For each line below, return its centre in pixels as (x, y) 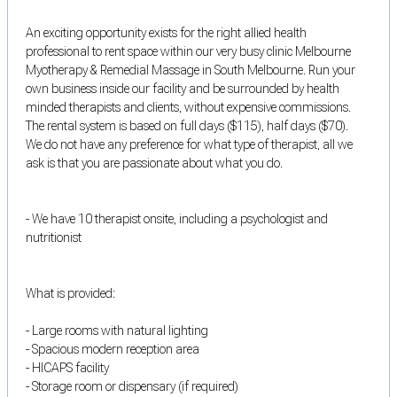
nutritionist (54, 237)
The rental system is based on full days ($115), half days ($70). (187, 125)
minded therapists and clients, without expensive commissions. (188, 107)
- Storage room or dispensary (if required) (132, 386)
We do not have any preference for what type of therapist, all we (189, 144)
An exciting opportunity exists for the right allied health (166, 32)
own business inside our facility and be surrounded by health (183, 88)
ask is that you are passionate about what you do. (154, 163)
